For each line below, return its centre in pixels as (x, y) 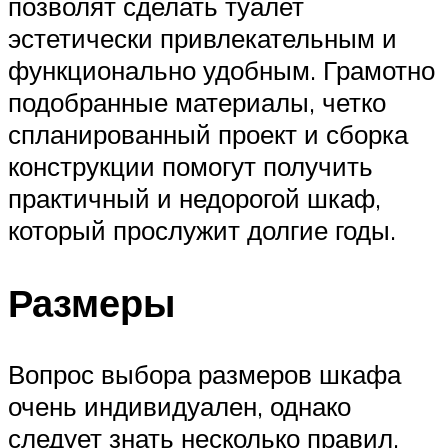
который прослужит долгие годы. (202, 229)
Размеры (91, 302)
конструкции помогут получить (190, 165)
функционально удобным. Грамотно (221, 69)
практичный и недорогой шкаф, (194, 197)
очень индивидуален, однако (179, 406)
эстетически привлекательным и (202, 37)
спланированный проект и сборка (208, 133)
